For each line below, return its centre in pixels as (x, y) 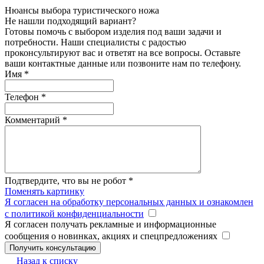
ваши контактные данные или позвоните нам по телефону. (123, 64)
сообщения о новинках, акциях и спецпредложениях (112, 236)
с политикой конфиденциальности (74, 214)
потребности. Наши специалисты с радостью (95, 42)
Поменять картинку (44, 192)
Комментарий (34, 120)
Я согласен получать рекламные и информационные (110, 225)
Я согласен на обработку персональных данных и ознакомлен (129, 202)
